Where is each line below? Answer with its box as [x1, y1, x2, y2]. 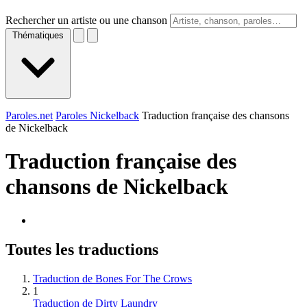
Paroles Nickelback [56, 110, 139, 121]
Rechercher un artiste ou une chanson [5, 14, 167, 26]
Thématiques [12, 30, 64, 40]
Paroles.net [5, 110, 53, 121]
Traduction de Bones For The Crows [33, 272, 192, 284]
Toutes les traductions [5, 240, 158, 258]
